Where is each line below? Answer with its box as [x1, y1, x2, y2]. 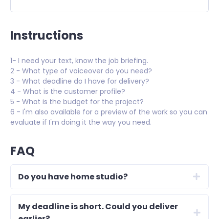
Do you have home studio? [18, 171, 128, 182]
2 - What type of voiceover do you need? [10, 66, 152, 76]
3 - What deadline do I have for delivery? [10, 76, 149, 86]
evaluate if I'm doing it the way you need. [10, 117, 152, 127]
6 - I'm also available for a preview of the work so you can [10, 107, 207, 117]
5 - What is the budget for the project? [10, 96, 144, 107]
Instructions [10, 27, 83, 44]
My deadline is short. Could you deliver [18, 200, 178, 212]
